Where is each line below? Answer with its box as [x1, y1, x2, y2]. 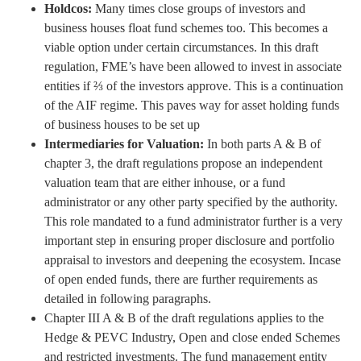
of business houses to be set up [44, 117, 200, 131]
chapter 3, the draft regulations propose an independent [44, 156, 322, 170]
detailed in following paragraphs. [44, 291, 211, 305]
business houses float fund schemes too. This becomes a [44, 20, 328, 35]
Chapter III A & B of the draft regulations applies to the [44, 310, 324, 325]
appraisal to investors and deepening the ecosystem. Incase [44, 252, 341, 267]
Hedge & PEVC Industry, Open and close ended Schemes [44, 330, 340, 344]
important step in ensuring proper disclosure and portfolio [44, 233, 334, 247]
